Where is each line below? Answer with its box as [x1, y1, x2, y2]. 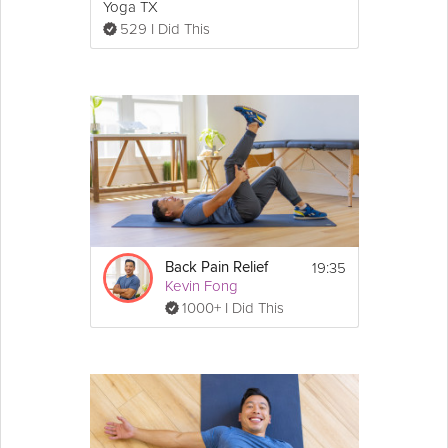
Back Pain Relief [164, 259, 268, 275]
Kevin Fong [164, 276, 238, 295]
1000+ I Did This [181, 298, 284, 317]
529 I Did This [119, 20, 210, 39]
